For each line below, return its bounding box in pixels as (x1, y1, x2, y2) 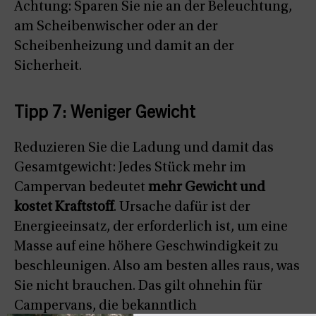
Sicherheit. (14, 59, 82, 74)
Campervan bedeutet (14, 181, 148, 195)
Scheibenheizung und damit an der (14, 39, 234, 54)
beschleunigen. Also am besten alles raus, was (14, 260, 300, 274)
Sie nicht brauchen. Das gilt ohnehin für (14, 279, 262, 294)
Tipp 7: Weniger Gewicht (14, 106, 195, 123)
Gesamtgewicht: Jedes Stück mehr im (14, 161, 246, 176)
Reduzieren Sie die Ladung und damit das (14, 141, 274, 156)
